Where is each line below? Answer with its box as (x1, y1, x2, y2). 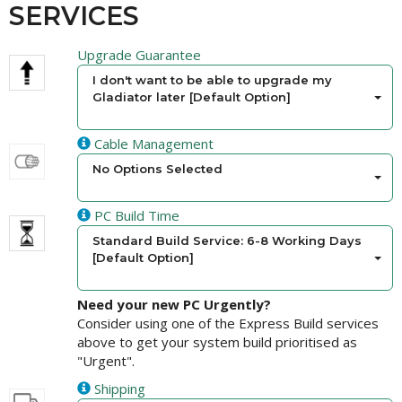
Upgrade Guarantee (77, 46, 202, 65)
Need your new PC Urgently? (77, 295, 272, 314)
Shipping (91, 380, 146, 398)
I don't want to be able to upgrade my (92, 73, 333, 88)
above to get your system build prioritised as (77, 333, 358, 352)
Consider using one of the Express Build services (77, 314, 380, 333)
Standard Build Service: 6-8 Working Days (92, 233, 363, 249)
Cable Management (91, 135, 214, 153)
